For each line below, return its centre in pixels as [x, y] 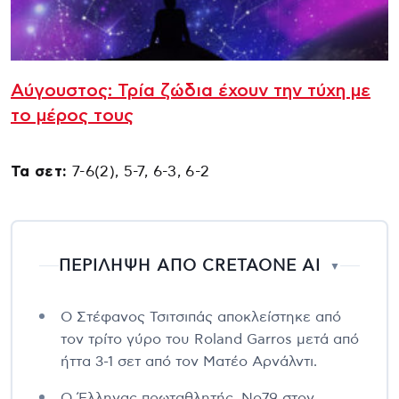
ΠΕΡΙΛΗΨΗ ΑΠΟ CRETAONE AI [190, 266]
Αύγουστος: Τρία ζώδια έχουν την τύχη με [191, 90]
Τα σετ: [39, 171]
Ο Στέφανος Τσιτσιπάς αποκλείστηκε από [201, 317]
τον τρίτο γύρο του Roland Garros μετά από [210, 339]
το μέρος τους [72, 115]
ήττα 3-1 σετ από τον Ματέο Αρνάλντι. [189, 361]
